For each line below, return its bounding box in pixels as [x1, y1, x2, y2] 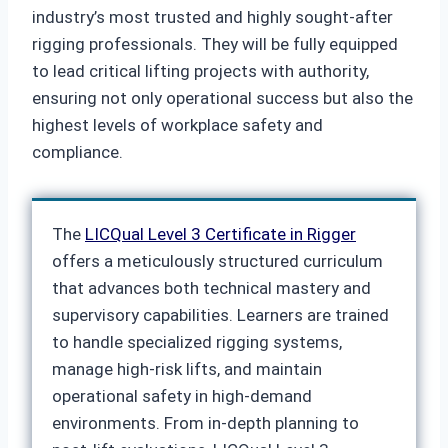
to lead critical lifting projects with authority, [32, 61, 369, 81]
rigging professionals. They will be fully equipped [32, 34, 398, 54]
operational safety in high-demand [52, 386, 312, 406]
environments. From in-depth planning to [52, 413, 359, 433]
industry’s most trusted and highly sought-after [32, 7, 393, 27]
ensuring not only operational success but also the [32, 88, 413, 108]
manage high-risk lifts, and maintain [52, 359, 322, 379]
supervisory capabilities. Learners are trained [52, 305, 389, 325]
